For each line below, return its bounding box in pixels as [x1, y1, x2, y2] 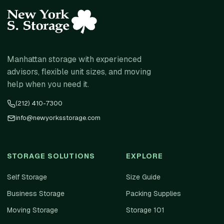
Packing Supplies [125, 189, 181, 198]
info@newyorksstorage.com [15, 113, 100, 122]
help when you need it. [7, 79, 89, 89]
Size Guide [125, 172, 160, 181]
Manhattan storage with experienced [7, 54, 141, 64]
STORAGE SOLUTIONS [7, 151, 95, 160]
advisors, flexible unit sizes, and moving [7, 66, 151, 77]
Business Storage [7, 189, 64, 198]
